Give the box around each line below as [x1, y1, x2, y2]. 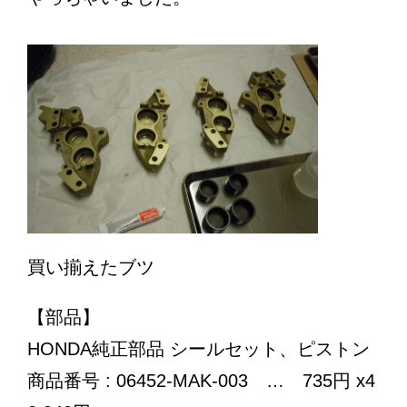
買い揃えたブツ [27, 254, 154, 279]
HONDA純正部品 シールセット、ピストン [27, 338, 370, 359]
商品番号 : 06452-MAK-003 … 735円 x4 [27, 370, 375, 391]
